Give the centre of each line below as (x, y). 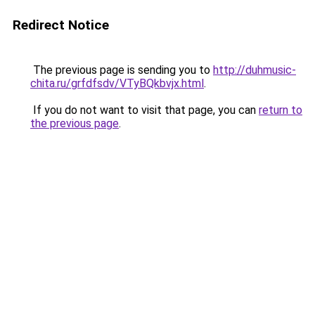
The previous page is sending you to (122, 70)
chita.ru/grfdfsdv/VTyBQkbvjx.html (117, 83)
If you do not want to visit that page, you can (144, 110)
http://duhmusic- (255, 70)
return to (281, 110)
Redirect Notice (61, 25)
